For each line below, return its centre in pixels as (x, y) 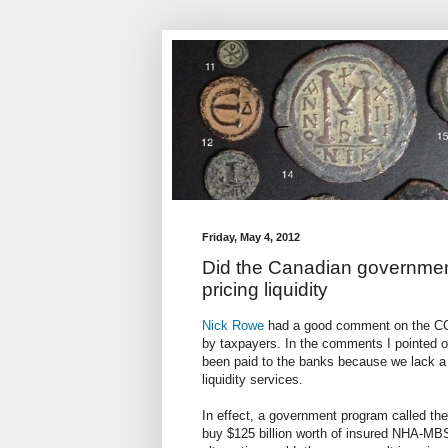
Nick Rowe (233, 326)
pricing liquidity (265, 290)
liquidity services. (252, 380)
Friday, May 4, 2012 (251, 237)
